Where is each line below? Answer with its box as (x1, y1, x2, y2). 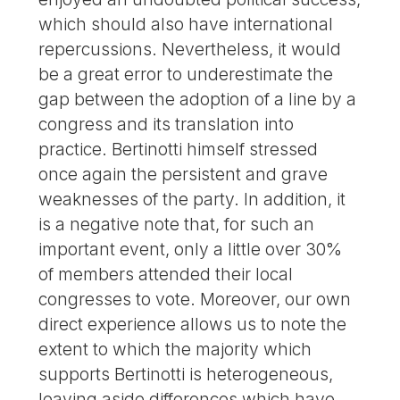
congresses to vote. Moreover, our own (38, 287, 352, 310)
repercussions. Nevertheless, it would (38, 37, 342, 60)
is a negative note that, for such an (38, 212, 315, 235)
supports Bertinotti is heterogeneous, (38, 362, 334, 385)
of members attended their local (38, 262, 294, 285)
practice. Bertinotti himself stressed (38, 137, 319, 160)
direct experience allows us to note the (38, 312, 347, 335)
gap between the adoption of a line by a (38, 87, 357, 110)
